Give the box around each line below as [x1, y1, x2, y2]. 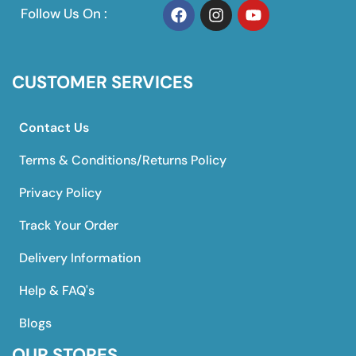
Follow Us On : [21, 5, 107, 23]
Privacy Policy [19, 184, 102, 201]
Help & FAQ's [19, 281, 95, 299]
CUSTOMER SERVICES [12, 70, 193, 94]
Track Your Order [19, 216, 118, 234]
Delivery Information [19, 249, 141, 266]
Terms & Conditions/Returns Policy [19, 151, 226, 168]
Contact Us [19, 118, 89, 136]
